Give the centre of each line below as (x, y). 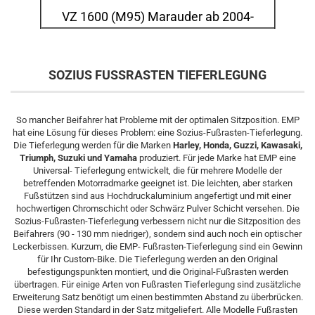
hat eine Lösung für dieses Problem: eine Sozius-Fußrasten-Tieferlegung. (157, 133)
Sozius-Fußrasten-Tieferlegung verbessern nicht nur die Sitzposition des (157, 221)
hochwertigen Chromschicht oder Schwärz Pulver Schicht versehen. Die (157, 208)
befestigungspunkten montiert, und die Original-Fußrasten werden (157, 272)
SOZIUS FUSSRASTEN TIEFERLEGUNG (157, 75)
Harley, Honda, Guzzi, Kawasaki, (237, 145)
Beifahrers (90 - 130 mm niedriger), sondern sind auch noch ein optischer (157, 234)
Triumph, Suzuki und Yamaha (78, 158)
